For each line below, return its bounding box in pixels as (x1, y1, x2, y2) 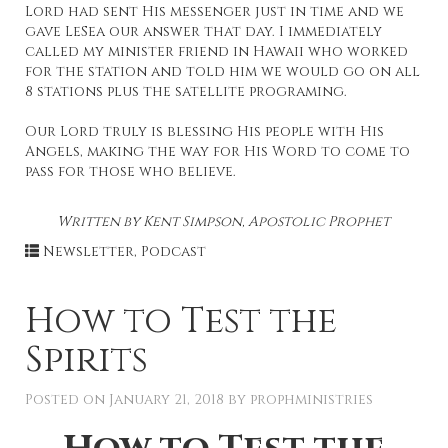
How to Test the (25, 297, 337, 346)
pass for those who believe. (25, 162, 236, 182)
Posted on (25, 390, 109, 410)
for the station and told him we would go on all (25, 62, 420, 82)
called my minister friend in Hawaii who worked (25, 42, 408, 62)
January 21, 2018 (109, 390, 224, 410)
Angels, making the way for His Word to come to (25, 142, 410, 162)
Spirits (25, 336, 148, 385)
